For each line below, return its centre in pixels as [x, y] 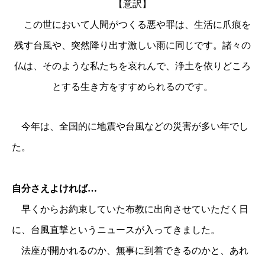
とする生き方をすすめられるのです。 [132, 87]
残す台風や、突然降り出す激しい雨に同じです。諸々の [132, 46]
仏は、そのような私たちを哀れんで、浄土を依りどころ [132, 66]
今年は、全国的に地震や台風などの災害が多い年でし [130, 127]
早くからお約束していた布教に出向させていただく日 [130, 209]
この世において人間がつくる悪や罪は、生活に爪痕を [132, 25]
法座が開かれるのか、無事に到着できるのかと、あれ [130, 251]
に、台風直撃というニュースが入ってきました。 [116, 230]
